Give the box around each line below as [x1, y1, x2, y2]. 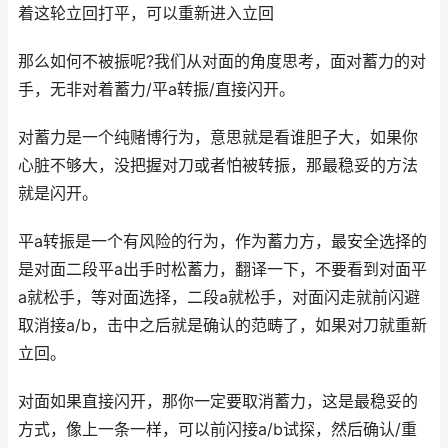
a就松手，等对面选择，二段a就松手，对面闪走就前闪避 [18, 287, 420, 307]
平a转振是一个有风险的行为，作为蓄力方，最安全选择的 [18, 231, 427, 251]
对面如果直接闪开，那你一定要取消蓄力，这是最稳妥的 [18, 391, 418, 411]
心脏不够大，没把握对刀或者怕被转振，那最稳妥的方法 [18, 155, 418, 175]
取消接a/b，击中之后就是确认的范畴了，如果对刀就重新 [18, 315, 427, 335]
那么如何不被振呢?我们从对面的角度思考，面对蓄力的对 [18, 51, 426, 71]
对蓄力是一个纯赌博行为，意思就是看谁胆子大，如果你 [18, 127, 418, 147]
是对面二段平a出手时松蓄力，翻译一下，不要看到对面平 [18, 259, 427, 279]
